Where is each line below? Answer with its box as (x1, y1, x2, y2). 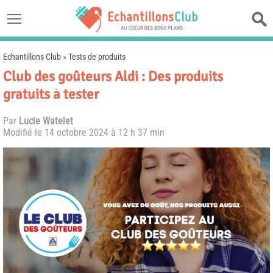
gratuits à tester (3, 85, 99, 103)
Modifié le (3, 127, 44, 138)
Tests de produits (68, 52, 126, 62)
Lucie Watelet (19, 115, 73, 127)
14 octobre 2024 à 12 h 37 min (44, 127, 165, 138)
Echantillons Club (3, 52, 61, 62)
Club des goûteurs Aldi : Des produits (3, 68, 223, 85)
